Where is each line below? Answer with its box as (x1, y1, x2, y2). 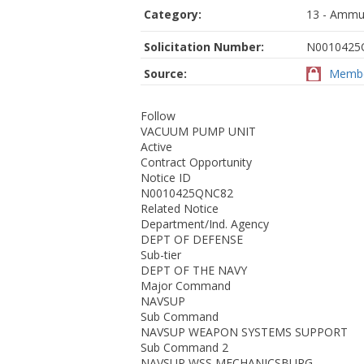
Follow (141, 108, 175, 123)
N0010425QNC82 (141, 185, 233, 201)
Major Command (141, 278, 231, 293)
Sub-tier (141, 247, 181, 262)
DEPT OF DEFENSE (141, 232, 243, 247)
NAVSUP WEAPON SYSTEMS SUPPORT (141, 324, 348, 340)
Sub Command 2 (141, 340, 228, 355)
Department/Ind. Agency (141, 216, 269, 232)
